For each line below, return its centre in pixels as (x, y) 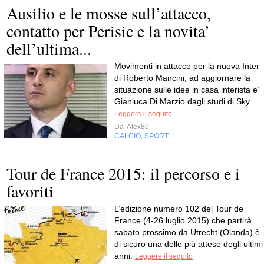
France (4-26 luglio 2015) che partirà (183, 220)
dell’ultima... (49, 48)
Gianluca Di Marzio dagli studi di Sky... (185, 101)
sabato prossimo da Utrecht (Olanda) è (187, 232)
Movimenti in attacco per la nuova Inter (187, 66)
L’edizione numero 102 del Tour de (179, 209)
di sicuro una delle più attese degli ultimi (189, 244)
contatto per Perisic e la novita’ (108, 31)
